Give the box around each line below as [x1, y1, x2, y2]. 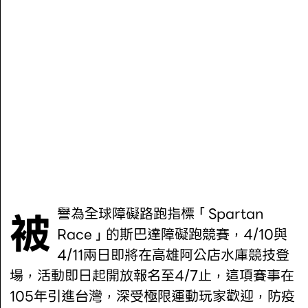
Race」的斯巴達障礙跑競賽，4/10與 [57, 223, 288, 246]
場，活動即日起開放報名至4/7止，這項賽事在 [10, 265, 295, 287]
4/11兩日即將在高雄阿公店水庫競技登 [57, 244, 290, 267]
